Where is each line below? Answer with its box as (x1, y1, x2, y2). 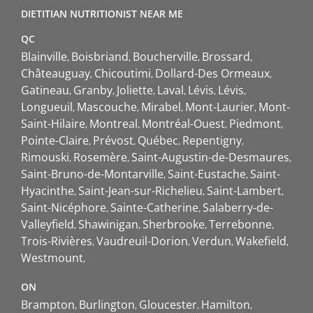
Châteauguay (21, 66, 90, 82)
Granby (73, 82, 112, 99)
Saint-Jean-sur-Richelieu (78, 183, 203, 199)
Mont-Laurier (185, 99, 254, 115)
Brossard (202, 49, 250, 65)
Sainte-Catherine (110, 200, 198, 216)
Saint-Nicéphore (21, 200, 106, 216)
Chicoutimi (94, 66, 151, 82)
